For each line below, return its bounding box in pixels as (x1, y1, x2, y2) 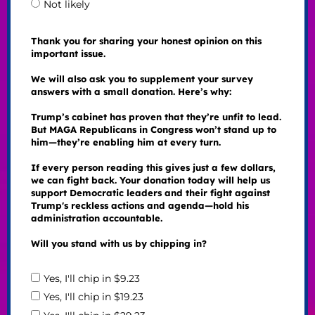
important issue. (30, 48, 105, 60)
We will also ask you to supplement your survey (30, 73, 253, 85)
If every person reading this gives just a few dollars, (30, 162, 276, 174)
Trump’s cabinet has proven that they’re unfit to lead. (30, 111, 281, 123)
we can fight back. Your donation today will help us (30, 174, 270, 186)
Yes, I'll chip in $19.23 (43, 290, 143, 304)
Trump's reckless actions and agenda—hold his (30, 200, 249, 212)
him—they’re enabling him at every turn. (30, 136, 221, 148)
